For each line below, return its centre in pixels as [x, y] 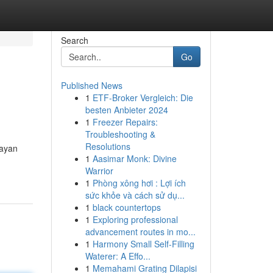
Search [74, 40]
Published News [91, 85]
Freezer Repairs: [125, 122]
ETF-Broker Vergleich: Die [143, 97]
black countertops [126, 207]
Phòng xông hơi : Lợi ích [139, 183]
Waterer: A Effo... [118, 256]
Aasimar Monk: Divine [134, 158]
